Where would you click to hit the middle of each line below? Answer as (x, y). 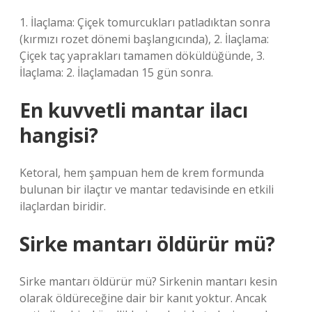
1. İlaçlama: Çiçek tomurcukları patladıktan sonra (145, 22)
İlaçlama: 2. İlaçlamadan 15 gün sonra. (116, 72)
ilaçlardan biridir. (63, 206)
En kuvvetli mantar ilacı (134, 110)
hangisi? (59, 135)
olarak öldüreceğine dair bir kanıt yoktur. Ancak (143, 298)
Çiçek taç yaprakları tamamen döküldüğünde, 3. (142, 56)
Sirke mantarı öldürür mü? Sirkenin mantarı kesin (148, 281)
